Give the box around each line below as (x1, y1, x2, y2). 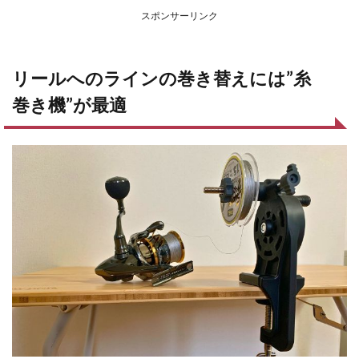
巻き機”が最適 (12, 94, 127, 115)
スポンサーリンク (141, 10, 218, 22)
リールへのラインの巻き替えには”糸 (12, 67, 311, 89)
